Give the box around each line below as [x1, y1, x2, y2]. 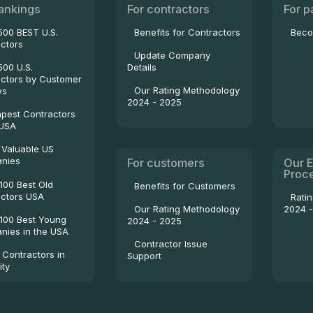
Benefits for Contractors [133, 26, 240, 38]
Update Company [133, 49, 210, 61]
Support [126, 250, 161, 262]
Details [126, 61, 156, 73]
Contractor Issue [133, 238, 208, 250]
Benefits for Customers [133, 180, 235, 191]
